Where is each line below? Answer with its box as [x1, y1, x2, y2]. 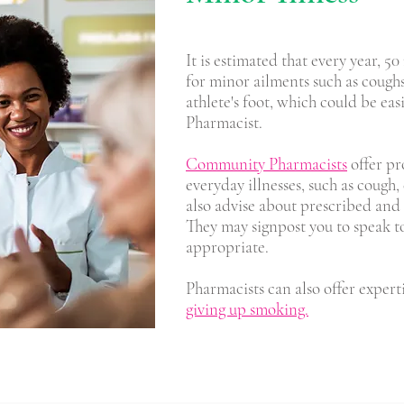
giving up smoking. [186, 298, 308, 319]
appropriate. [186, 236, 269, 257]
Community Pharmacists [186, 153, 347, 174]
